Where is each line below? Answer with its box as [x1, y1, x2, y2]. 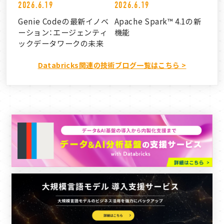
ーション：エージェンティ [18, 26, 108, 37]
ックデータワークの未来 [18, 37, 104, 48]
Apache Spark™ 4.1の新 [114, 15, 201, 26]
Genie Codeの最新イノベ [18, 15, 109, 26]
